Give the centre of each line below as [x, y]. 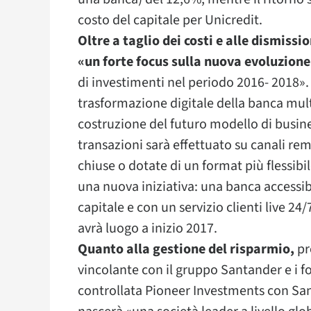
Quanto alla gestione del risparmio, [186, 249]
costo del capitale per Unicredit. [170, 20]
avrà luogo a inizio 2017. [148, 228]
